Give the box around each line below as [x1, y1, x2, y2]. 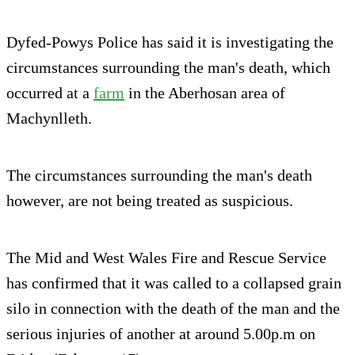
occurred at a [6, 84, 94, 102]
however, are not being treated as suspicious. [6, 192, 293, 210]
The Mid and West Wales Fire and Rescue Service [6, 249, 326, 267]
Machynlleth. [6, 109, 92, 128]
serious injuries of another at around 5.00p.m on [6, 325, 315, 343]
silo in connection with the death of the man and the [6, 300, 340, 318]
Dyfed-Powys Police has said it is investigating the [6, 33, 334, 52]
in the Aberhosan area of [124, 84, 285, 102]
